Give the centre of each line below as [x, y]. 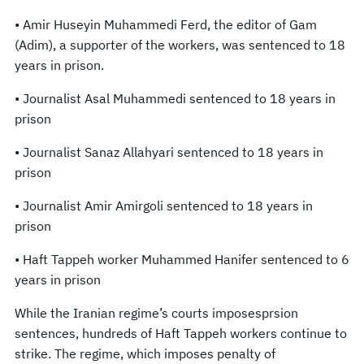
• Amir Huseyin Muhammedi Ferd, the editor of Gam [166, 24]
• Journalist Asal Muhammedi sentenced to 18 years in [175, 98]
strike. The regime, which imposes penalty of [145, 353]
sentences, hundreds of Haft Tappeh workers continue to [181, 333]
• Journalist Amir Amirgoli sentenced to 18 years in [164, 205]
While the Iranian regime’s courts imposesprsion [156, 312]
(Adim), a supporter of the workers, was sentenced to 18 [180, 44]
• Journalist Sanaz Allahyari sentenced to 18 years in [169, 152]
